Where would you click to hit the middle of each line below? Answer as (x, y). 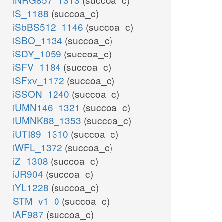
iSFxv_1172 (40, 80)
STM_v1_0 (37, 201)
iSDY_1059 (38, 54)
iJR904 (29, 174)
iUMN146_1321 (48, 107)
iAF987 (29, 214)
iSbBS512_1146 (49, 27)
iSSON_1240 (42, 94)
